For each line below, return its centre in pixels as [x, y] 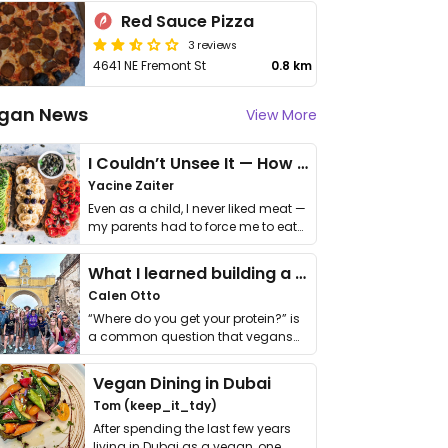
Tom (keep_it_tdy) [155, 405]
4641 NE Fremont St [150, 65]
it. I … [100, 244]
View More [281, 115]
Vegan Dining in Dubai [182, 383]
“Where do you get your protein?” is [194, 318]
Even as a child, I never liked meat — [197, 208]
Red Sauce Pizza [188, 21]
